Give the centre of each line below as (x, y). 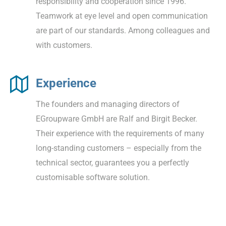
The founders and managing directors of (108, 104)
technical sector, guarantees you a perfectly (112, 162)
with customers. (64, 45)
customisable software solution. (93, 177)
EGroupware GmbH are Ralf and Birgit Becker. (117, 119)
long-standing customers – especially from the (119, 148)
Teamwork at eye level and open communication (122, 16)
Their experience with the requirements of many (120, 133)
